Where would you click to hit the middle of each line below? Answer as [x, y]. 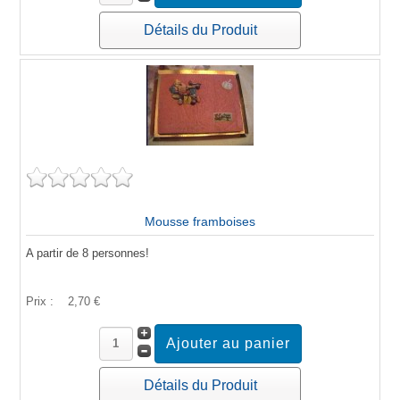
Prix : [42, 301]
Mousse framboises [200, 221]
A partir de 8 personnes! [87, 253]
